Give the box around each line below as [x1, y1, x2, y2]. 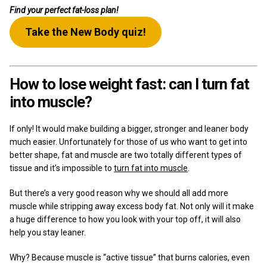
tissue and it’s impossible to [10, 163, 114, 173]
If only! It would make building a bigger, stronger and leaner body [10, 123, 249, 133]
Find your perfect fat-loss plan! [10, 5, 119, 15]
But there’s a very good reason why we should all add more [10, 188, 229, 198]
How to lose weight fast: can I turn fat [10, 74, 250, 93]
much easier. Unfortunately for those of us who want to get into [10, 136, 248, 147]
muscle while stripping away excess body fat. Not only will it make [10, 201, 254, 211]
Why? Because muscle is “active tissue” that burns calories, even [10, 252, 250, 262]
